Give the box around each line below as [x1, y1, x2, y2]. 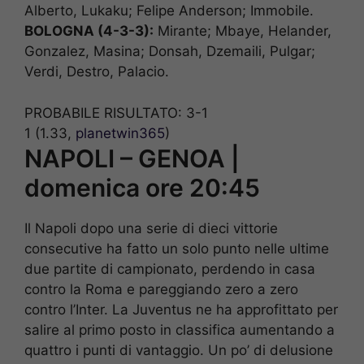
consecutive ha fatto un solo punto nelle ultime [24, 240, 329, 257]
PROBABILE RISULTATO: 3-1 [24, 104, 208, 121]
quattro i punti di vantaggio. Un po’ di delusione [24, 341, 333, 358]
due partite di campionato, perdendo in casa [24, 260, 315, 277]
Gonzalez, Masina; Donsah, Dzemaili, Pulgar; [24, 43, 315, 60]
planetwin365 [76, 124, 165, 141]
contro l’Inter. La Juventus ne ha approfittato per [24, 301, 338, 318]
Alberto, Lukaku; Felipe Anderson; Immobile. [24, 2, 314, 19]
